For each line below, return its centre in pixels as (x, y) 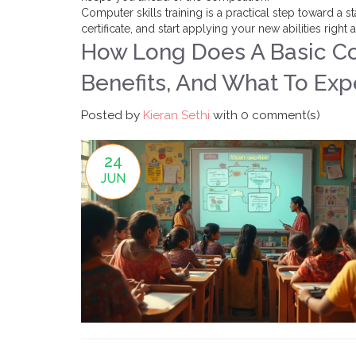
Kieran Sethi (176, 115)
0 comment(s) (281, 115)
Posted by (112, 115)
